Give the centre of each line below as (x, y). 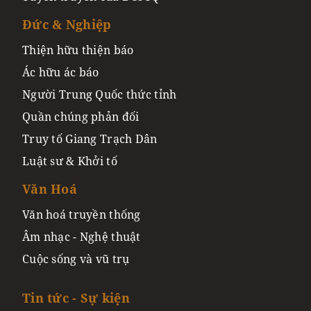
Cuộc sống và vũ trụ (76, 259)
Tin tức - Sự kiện (76, 297)
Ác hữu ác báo (61, 72)
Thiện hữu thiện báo (78, 50)
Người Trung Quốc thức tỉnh (100, 94)
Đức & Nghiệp (67, 24)
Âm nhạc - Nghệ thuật (82, 236)
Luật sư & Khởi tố (70, 161)
